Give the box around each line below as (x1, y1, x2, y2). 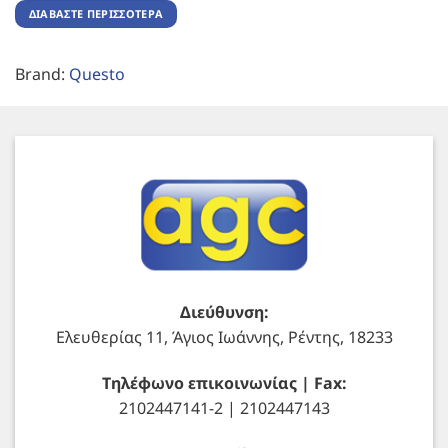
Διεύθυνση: (179, 301, 269, 324)
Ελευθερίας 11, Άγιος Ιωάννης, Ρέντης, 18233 (55, 326, 393, 349)
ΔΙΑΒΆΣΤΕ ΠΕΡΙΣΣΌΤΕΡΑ (28, 5, 164, 21)
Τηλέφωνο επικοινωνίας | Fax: (101, 372, 347, 395)
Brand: (14, 62, 69, 85)
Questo (68, 62, 125, 85)
